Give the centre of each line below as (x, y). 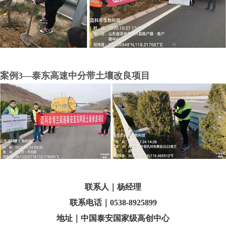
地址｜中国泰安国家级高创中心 (113, 218)
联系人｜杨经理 (113, 187)
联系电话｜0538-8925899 (113, 203)
